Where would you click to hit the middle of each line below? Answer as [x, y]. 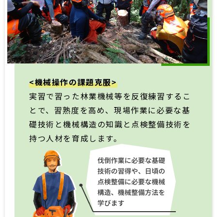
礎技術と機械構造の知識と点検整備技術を [110, 124]
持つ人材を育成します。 [76, 138]
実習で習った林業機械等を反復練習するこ [110, 96]
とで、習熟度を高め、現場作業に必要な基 [110, 110]
